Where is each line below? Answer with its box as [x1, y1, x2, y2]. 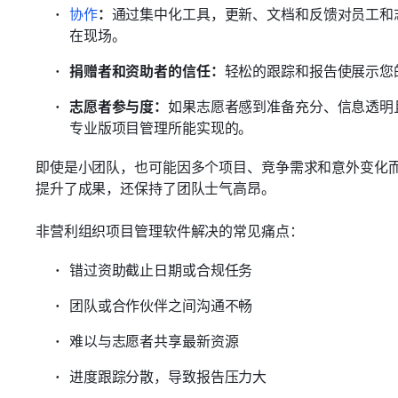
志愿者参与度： [69, 95, 169, 116]
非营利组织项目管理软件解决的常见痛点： [36, 219, 304, 241]
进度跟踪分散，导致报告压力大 [69, 365, 267, 386]
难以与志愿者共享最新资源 [69, 330, 239, 351]
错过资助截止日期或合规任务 [69, 259, 253, 280]
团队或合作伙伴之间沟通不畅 [69, 294, 253, 315]
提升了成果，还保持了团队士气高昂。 [36, 177, 275, 198]
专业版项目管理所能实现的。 [69, 116, 253, 138]
